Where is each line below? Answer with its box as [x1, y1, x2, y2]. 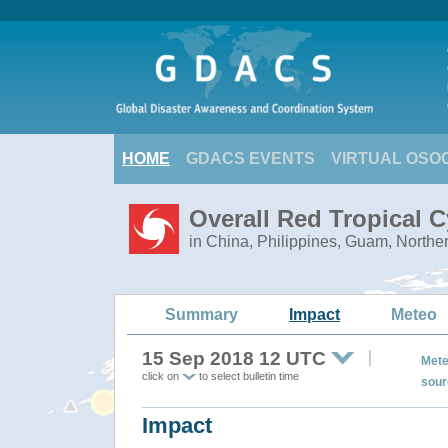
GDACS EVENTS [186, 150, 315, 167]
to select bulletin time [196, 370, 299, 382]
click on [142, 370, 182, 382]
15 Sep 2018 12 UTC [142, 348, 326, 369]
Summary [165, 305, 238, 323]
